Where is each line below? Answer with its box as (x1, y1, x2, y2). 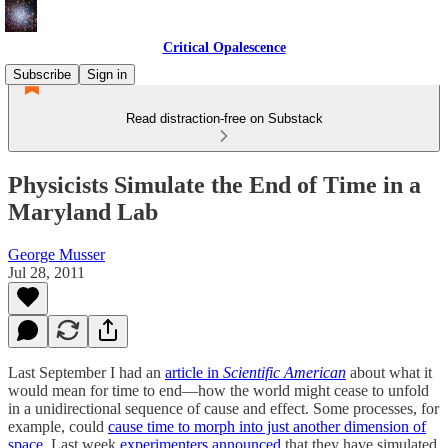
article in (165, 363, 223, 381)
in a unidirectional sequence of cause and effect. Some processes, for (8, 399, 439, 417)
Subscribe (13, 67, 71, 82)
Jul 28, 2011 (8, 263, 85, 281)
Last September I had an (8, 363, 165, 381)
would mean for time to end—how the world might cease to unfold (8, 381, 429, 399)
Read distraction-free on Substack (125, 111, 323, 126)
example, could (8, 417, 108, 435)
